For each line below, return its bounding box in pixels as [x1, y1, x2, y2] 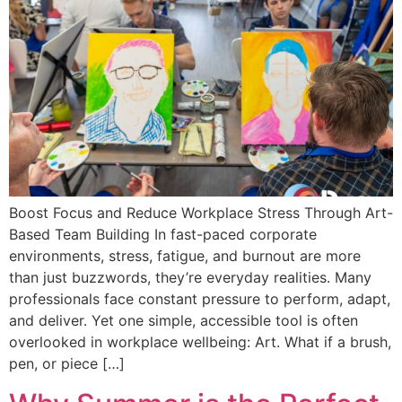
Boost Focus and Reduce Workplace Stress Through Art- [9, 204, 393, 223]
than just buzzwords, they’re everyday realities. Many [9, 268, 371, 287]
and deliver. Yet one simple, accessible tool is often [9, 311, 358, 330]
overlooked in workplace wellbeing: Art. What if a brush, [9, 333, 391, 352]
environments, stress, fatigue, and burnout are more [9, 247, 361, 266]
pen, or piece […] [9, 354, 125, 373]
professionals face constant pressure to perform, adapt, [9, 290, 390, 309]
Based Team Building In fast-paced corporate [9, 225, 317, 244]
